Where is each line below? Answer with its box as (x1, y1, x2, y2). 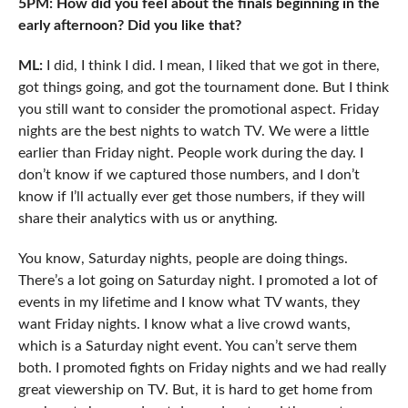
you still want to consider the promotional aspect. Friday (17, 102, 379, 117)
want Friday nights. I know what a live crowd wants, (17, 317, 351, 332)
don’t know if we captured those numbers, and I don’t (17, 168, 360, 183)
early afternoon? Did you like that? (17, 18, 241, 34)
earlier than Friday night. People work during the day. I (17, 146, 363, 161)
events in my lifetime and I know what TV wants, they (17, 295, 360, 311)
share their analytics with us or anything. (17, 211, 278, 227)
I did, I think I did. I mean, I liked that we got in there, (42, 58, 380, 74)
